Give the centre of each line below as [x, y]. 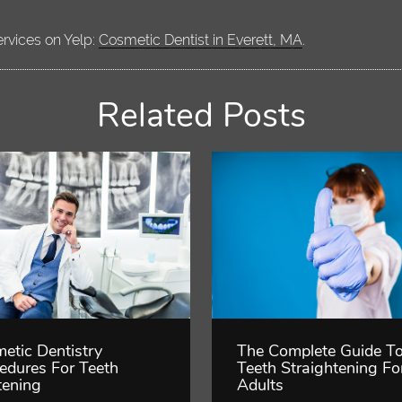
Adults [260, 385]
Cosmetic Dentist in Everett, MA [201, 40]
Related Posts [201, 116]
